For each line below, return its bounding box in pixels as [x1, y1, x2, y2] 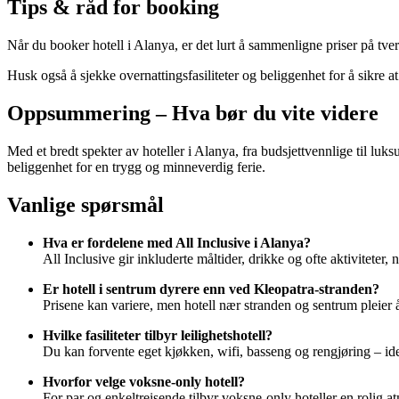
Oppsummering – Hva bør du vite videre [7, 101, 379, 125]
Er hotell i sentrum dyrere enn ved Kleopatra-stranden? [43, 281, 379, 297]
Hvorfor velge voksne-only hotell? [43, 373, 245, 389]
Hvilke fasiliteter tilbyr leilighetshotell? [43, 327, 273, 343]
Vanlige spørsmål [7, 192, 164, 216]
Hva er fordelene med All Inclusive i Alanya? [43, 234, 311, 250]
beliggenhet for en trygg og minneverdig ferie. [7, 159, 265, 175]
